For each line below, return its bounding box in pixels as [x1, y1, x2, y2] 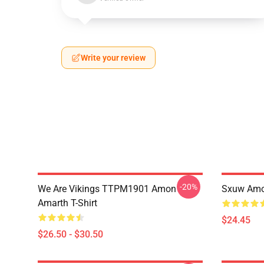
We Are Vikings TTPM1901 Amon [38, 183, 176, 194]
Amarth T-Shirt [38, 197, 97, 209]
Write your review [81, 53, 146, 62]
